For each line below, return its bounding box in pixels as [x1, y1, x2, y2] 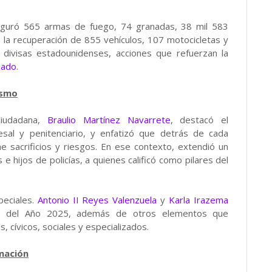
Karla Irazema [169, 194, 229, 206]
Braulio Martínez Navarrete [47, 114, 171, 126]
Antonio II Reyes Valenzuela [37, 194, 157, 206]
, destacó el [170, 114, 229, 126]
